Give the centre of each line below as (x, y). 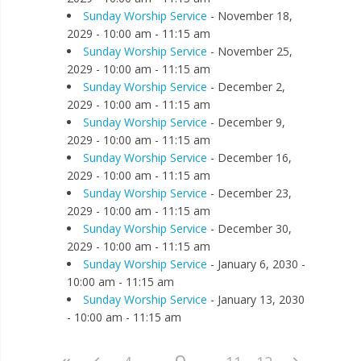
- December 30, (249, 228)
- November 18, (249, 16)
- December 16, (249, 158)
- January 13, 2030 (255, 299)
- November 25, (249, 51)
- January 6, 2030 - (256, 264)
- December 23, (249, 193)
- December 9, (246, 122)
